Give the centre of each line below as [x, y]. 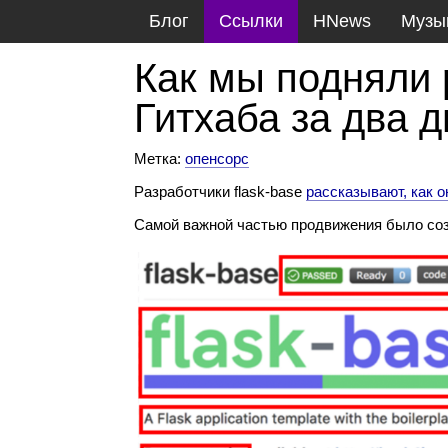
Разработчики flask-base [220, 191]
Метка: [160, 158]
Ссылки [251, 21]
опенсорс [217, 158]
